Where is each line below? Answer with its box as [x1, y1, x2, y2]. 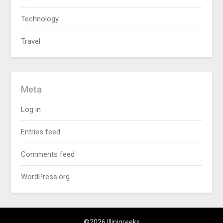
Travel [21, 37, 41, 46]
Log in [21, 105, 41, 114]
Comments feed [21, 150, 75, 159]
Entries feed [21, 127, 61, 136]
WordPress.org [21, 172, 70, 181]
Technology [21, 14, 59, 23]
